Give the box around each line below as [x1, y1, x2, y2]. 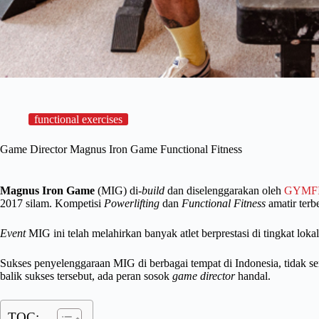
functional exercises [34, 113, 122, 125]
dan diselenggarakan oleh [164, 184, 284, 197]
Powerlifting [104, 197, 159, 209]
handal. [235, 269, 271, 282]
